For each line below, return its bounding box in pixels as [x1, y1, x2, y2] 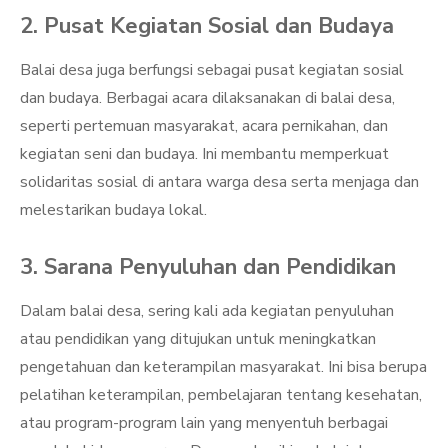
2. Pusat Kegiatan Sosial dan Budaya [20, 11, 394, 41]
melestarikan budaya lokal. [20, 199, 207, 221]
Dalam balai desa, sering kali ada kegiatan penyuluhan [20, 300, 394, 322]
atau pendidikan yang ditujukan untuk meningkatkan [20, 328, 376, 350]
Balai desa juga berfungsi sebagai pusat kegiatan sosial [20, 59, 404, 81]
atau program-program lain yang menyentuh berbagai [20, 412, 388, 434]
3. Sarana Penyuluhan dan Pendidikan [20, 252, 396, 282]
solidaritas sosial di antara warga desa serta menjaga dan [20, 171, 419, 193]
